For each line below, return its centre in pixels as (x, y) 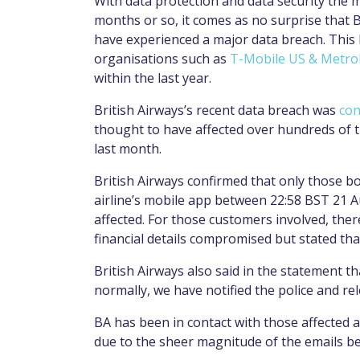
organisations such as (162, 59)
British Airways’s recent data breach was (217, 110)
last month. (128, 149)
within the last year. (153, 78)
